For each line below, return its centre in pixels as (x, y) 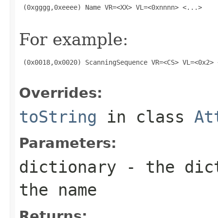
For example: (73, 39)
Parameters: (68, 143)
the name (58, 190)
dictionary (68, 167)
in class (145, 117)
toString (58, 117)
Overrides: (61, 93)
